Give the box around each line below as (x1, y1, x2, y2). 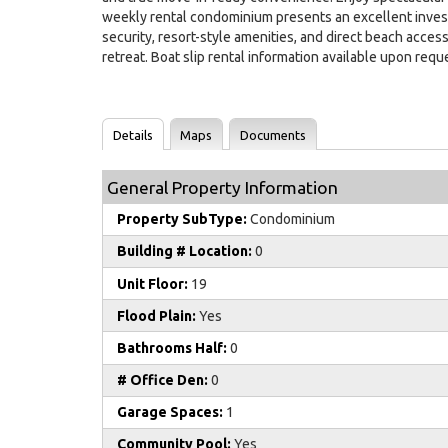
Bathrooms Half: (117, 339, 227, 356)
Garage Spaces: (117, 404, 223, 421)
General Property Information (107, 177, 338, 197)
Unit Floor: (117, 275, 188, 292)
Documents (239, 127, 306, 142)
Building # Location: (117, 243, 252, 260)
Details (112, 127, 153, 142)
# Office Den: (117, 372, 208, 389)
